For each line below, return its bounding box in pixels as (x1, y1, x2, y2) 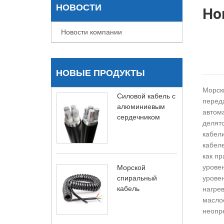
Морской (117, 163, 145, 171)
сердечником (117, 113, 160, 121)
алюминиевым (117, 102, 165, 110)
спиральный (117, 174, 157, 182)
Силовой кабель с (117, 92, 175, 100)
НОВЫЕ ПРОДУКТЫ (56, 68, 145, 78)
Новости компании (61, 28, 122, 36)
